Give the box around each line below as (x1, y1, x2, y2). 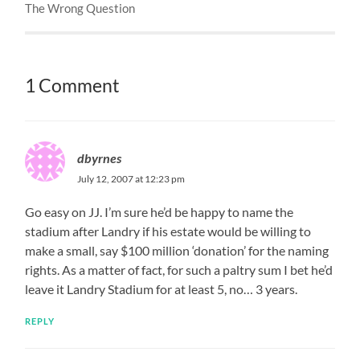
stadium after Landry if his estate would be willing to (25, 223, 312, 239)
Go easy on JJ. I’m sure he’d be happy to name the (25, 203, 294, 219)
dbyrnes (77, 149, 122, 166)
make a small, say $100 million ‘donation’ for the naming (25, 242, 329, 258)
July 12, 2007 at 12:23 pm (77, 172, 186, 185)
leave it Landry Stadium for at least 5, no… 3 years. (25, 280, 298, 297)
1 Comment (25, 74, 121, 96)
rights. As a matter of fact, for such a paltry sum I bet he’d (25, 261, 333, 277)
